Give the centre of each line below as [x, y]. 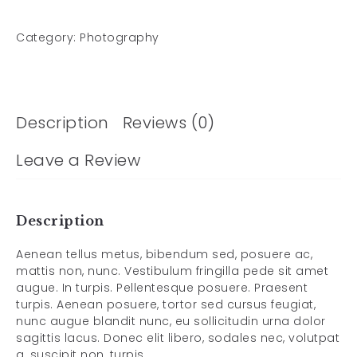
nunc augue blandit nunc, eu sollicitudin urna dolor [171, 321]
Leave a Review [78, 160]
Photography [120, 37]
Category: [48, 37]
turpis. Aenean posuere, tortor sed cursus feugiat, [166, 304]
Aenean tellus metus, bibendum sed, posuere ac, [164, 254]
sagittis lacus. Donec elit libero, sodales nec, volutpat [178, 338]
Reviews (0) [168, 123]
